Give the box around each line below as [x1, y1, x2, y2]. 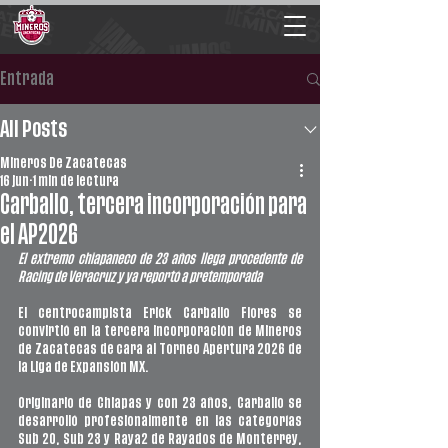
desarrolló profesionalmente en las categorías [18, 415, 302, 427]
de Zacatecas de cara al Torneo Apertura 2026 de [18, 343, 302, 355]
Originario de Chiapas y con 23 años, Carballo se [18, 397, 302, 409]
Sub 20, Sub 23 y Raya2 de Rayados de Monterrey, [18, 433, 302, 445]
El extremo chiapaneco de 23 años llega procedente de [18, 253, 302, 265]
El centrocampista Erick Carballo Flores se [18, 307, 302, 319]
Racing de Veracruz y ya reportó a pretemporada [18, 271, 262, 283]
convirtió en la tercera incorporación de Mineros [18, 325, 302, 337]
